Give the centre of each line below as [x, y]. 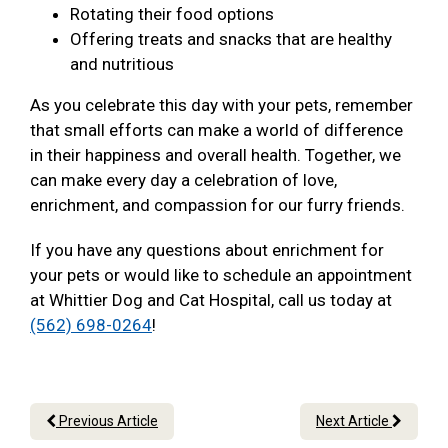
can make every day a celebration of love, [183, 179]
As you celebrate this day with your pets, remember [221, 104]
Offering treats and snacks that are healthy [231, 38]
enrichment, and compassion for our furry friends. [217, 204]
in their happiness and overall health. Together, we [215, 154]
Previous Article [107, 420]
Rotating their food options [174, 13]
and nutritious [122, 63]
